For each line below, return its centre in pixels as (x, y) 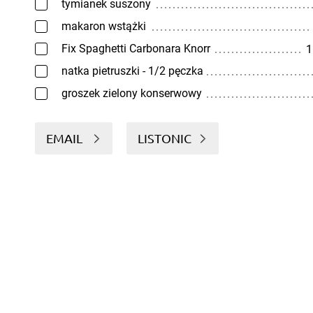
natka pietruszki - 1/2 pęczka (132, 71)
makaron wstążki (104, 26)
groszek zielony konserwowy (132, 93)
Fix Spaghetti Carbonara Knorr (136, 49)
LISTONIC (165, 138)
